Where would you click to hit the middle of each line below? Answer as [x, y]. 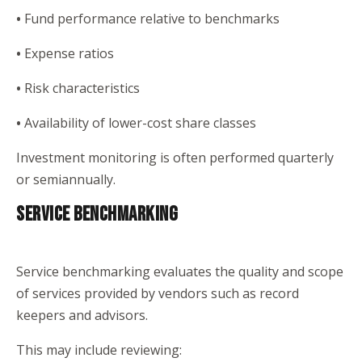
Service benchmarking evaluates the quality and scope [180, 271]
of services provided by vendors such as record [158, 293]
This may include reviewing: [99, 350]
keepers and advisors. [82, 315]
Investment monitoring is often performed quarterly [175, 158]
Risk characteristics [82, 88]
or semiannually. [66, 179]
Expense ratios [69, 53]
